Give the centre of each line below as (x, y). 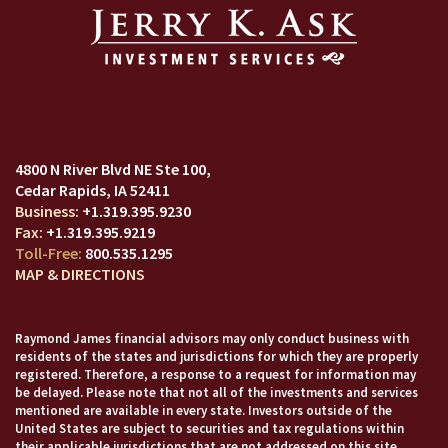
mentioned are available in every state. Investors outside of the (203, 410)
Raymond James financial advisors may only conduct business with (212, 338)
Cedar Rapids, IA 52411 (92, 190)
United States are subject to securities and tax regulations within (209, 428)
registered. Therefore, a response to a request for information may (215, 374)
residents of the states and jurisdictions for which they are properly (216, 356)
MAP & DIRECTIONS (80, 274)
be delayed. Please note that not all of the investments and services (216, 392)
